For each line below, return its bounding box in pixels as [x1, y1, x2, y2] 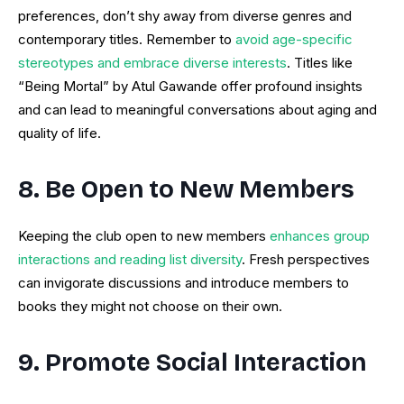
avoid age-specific [232, 31, 353, 49]
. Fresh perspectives [242, 251, 370, 269]
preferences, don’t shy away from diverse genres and [18, 7, 352, 25]
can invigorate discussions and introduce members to [18, 274, 349, 292]
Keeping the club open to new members [18, 227, 266, 245]
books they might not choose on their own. [18, 298, 282, 316]
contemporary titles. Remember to [18, 31, 232, 49]
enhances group [266, 227, 370, 245]
